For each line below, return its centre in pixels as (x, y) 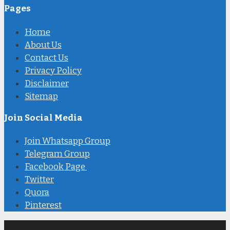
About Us (43, 45)
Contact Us (46, 57)
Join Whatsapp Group (68, 141)
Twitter (39, 179)
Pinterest (43, 205)
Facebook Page (56, 166)
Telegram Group (57, 154)
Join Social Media (43, 118)
